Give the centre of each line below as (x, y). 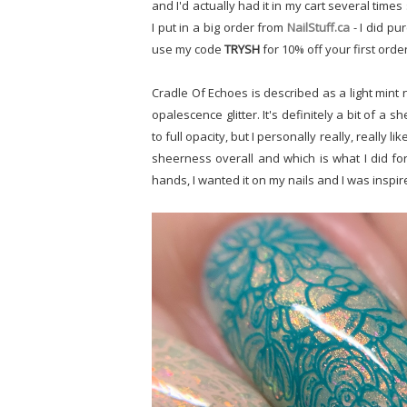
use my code (188, 49)
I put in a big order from (219, 27)
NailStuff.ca (320, 27)
